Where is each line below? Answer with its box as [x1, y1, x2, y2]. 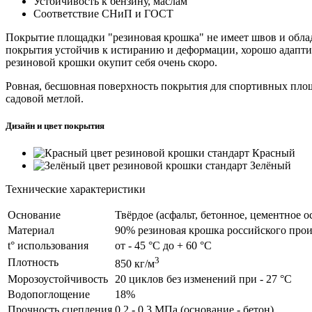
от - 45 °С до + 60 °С [115, 239, 212, 251]
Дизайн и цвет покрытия [6, 120, 104, 131]
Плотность [8, 256, 58, 268]
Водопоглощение [8, 288, 90, 300]
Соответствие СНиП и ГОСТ [33, 7, 173, 19]
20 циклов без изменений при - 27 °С [115, 272, 292, 285]
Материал [8, 224, 54, 236]
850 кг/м [115, 258, 155, 270]
